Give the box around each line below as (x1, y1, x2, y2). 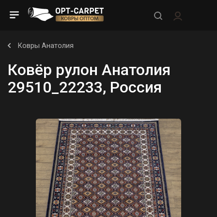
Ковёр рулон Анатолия (8, 61, 170, 79)
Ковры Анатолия (17, 41, 74, 50)
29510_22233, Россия (8, 78, 162, 96)
